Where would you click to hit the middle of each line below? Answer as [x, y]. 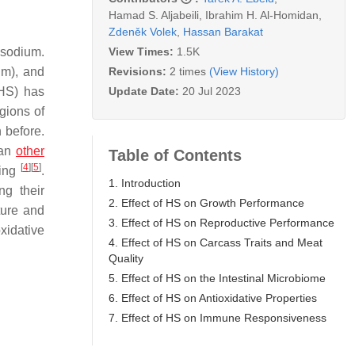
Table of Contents [175, 155]
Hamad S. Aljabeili [154, 15]
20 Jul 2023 [212, 91]
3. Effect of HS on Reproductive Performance [221, 222]
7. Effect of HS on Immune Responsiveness [218, 317]
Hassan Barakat [223, 31]
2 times [188, 71]
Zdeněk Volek [143, 31]
